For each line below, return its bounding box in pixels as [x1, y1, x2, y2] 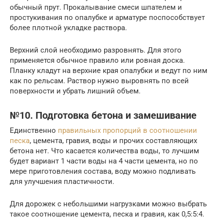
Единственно [10, 126, 58, 135]
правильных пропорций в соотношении [58, 126, 197, 135]
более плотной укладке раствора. [10, 23, 127, 32]
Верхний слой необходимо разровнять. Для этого [10, 45, 182, 54]
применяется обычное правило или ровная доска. [10, 55, 185, 65]
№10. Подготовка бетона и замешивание [10, 109, 197, 121]
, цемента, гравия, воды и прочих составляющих [30, 136, 197, 145]
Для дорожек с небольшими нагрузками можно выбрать [10, 199, 207, 208]
